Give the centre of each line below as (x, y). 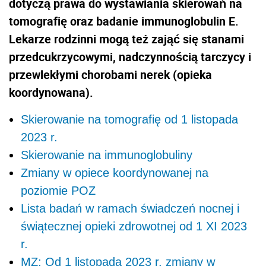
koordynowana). (51, 92)
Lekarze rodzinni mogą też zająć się (105, 39)
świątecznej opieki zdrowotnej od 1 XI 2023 (134, 226)
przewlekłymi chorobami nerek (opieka (110, 74)
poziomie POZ (58, 190)
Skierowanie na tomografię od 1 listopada (129, 119)
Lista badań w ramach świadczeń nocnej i (130, 208)
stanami (223, 39)
